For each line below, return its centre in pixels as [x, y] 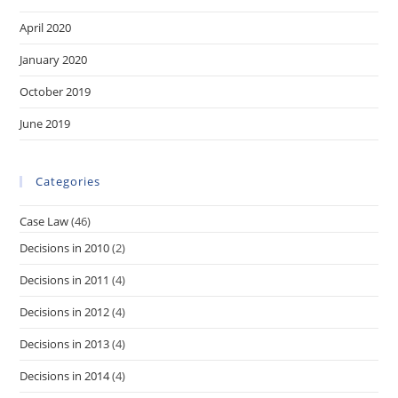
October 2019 [56, 92]
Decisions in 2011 [65, 280]
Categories [68, 181]
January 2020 [54, 60]
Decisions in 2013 [65, 344]
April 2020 [46, 28]
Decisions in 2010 [65, 248]
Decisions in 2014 [65, 376]
